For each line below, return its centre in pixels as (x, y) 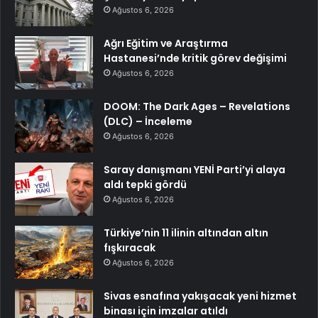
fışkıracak (130, 248)
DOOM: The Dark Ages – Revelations (197, 107)
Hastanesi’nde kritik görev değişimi (195, 59)
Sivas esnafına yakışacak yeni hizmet (200, 296)
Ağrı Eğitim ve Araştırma (166, 44)
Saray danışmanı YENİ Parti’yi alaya (194, 170)
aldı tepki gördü (145, 185)
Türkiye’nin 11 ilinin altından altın (186, 233)
